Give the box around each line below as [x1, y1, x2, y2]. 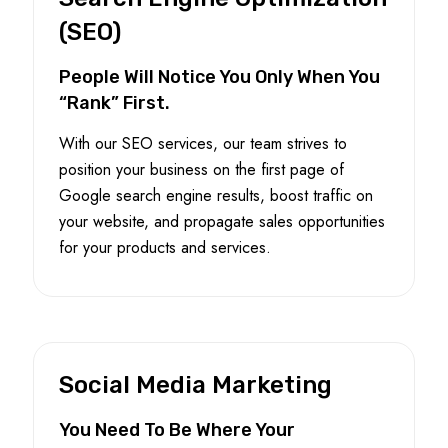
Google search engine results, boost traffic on [59, 183, 373, 207]
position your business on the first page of [59, 157, 344, 181]
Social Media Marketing [59, 370, 332, 399]
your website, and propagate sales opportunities [59, 209, 385, 233]
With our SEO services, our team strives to [59, 131, 347, 155]
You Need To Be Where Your [59, 418, 295, 441]
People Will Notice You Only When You [59, 65, 380, 88]
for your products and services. [59, 235, 271, 259]
